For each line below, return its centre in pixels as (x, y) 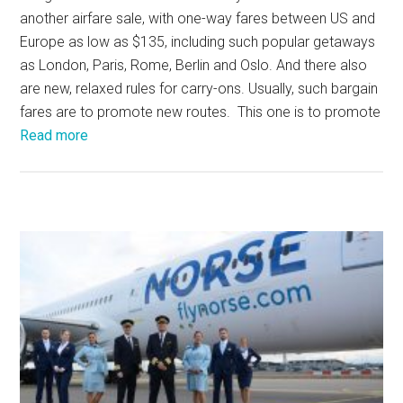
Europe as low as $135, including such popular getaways (198, 41)
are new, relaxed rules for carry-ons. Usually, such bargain (199, 88)
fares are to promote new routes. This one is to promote (201, 112)
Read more (54, 135)
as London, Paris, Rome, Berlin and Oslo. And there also (194, 65)
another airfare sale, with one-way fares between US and (198, 18)
